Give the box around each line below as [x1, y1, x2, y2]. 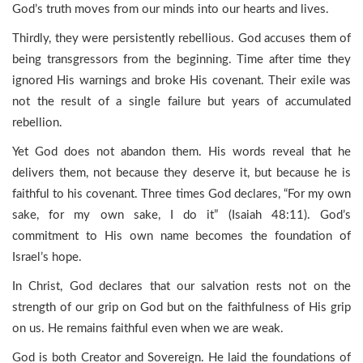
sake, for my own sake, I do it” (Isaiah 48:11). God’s [12, 209, 351, 221]
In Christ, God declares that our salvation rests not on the [12, 280, 351, 293]
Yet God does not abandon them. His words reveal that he [12, 146, 351, 158]
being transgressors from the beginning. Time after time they [12, 53, 351, 66]
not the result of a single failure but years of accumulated [12, 96, 351, 108]
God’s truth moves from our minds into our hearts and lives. [12, 3, 329, 15]
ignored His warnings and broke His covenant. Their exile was [12, 75, 351, 87]
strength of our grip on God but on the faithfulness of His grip [12, 301, 351, 314]
